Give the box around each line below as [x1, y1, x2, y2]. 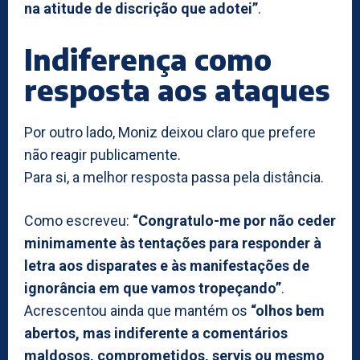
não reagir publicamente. [24, 145, 181, 163]
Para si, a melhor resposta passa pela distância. [24, 168, 324, 186]
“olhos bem [251, 301, 325, 319]
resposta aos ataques [24, 71, 330, 108]
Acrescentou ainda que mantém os [24, 301, 251, 319]
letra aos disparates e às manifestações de [24, 256, 309, 274]
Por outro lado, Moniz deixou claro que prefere [24, 123, 316, 141]
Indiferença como [24, 40, 272, 77]
